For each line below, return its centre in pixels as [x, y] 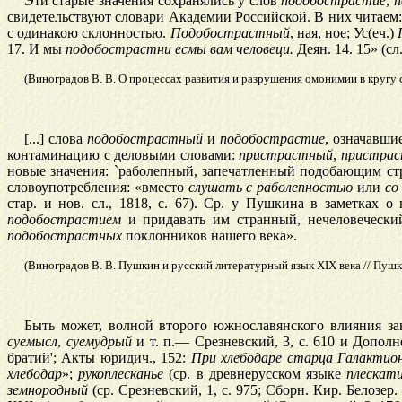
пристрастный [286, 155]
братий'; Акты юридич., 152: [99, 358]
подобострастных [65, 236]
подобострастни [118, 49]
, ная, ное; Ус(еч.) [344, 33]
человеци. [265, 49]
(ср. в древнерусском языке [255, 374]
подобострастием [64, 220]
